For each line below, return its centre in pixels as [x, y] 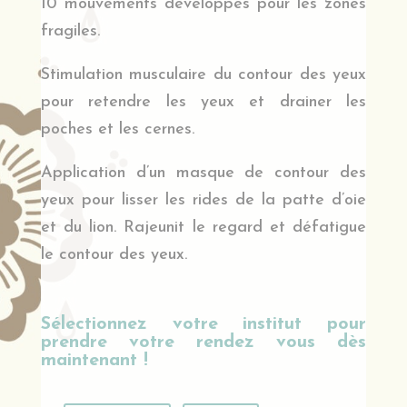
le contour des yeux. [114, 255]
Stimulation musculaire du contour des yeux [203, 75]
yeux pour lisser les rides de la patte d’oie [203, 201]
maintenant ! [94, 361]
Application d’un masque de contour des [203, 174]
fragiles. [70, 32]
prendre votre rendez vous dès [203, 343]
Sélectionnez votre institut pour [203, 325]
